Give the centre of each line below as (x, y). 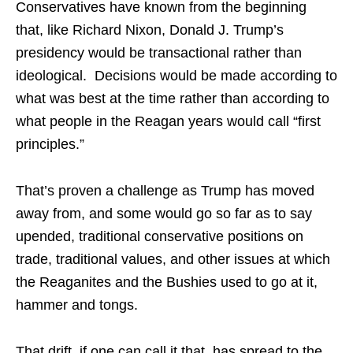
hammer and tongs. (77, 305)
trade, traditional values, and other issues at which (173, 260)
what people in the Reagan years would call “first (168, 122)
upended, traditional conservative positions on (160, 237)
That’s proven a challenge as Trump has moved (165, 191)
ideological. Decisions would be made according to (176, 76)
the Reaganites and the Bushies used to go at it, (167, 282)
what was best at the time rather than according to (173, 99)
